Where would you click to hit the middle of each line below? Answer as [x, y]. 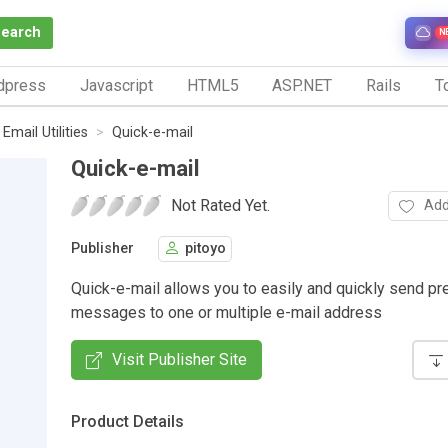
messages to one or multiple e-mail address [226, 312]
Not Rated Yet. [220, 205]
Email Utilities [45, 132]
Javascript [116, 85]
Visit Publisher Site [179, 359]
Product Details [127, 421]
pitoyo [205, 249]
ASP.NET [302, 85]
